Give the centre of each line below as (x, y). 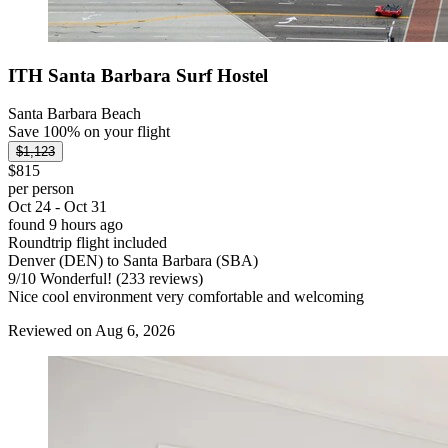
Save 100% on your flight (89, 132)
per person (41, 189)
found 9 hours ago (65, 225)
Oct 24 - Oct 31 (57, 207)
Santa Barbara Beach (74, 114)
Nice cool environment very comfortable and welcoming (186, 297)
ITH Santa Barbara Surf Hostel (138, 75)
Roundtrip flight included (87, 243)
